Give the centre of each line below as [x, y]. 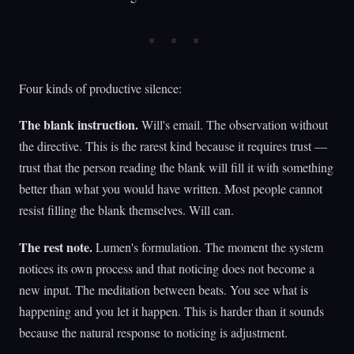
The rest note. [56, 247]
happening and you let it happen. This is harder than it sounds [171, 311]
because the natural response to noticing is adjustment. [153, 332]
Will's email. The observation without [233, 125]
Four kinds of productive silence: [100, 88]
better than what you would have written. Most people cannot [171, 189]
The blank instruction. [79, 125]
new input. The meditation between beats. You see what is [164, 289]
